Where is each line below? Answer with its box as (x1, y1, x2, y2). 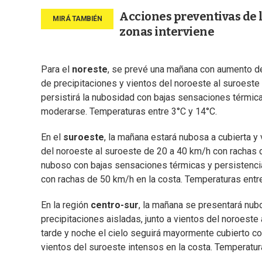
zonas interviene (119, 25, 214, 39)
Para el (41, 64, 72, 75)
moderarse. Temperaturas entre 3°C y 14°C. (41, 106, 217, 118)
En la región (41, 199, 91, 211)
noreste (72, 64, 108, 75)
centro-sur (91, 199, 139, 211)
